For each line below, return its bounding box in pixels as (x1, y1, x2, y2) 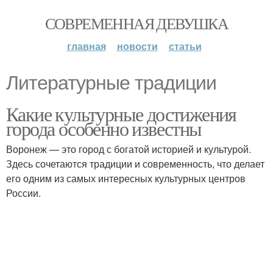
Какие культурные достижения (6, 101, 236, 127)
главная (66, 39, 106, 53)
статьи (168, 39, 202, 53)
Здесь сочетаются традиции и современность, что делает (6, 157, 264, 171)
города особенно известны (6, 115, 202, 141)
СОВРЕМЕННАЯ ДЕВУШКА (44, 13, 229, 34)
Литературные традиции (6, 72, 216, 94)
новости (116, 39, 158, 53)
